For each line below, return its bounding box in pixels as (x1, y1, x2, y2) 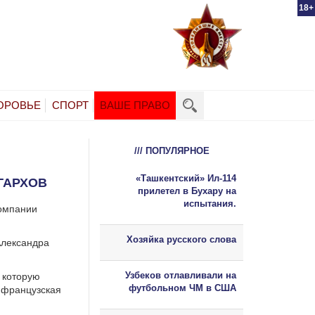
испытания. (184, 198, 236, 209)
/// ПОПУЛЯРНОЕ (134, 145, 210, 156)
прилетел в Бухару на (138, 185, 236, 196)
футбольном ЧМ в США (129, 282, 236, 293)
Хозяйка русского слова (127, 233, 236, 245)
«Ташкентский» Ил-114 (136, 172, 236, 184)
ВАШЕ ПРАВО (100, 98, 170, 111)
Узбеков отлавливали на (125, 269, 236, 281)
